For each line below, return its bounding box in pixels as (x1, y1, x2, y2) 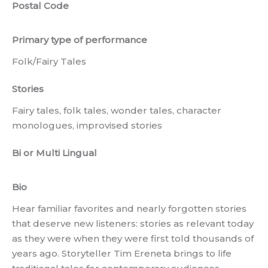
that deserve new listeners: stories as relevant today (12, 218, 254, 230)
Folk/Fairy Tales (12, 56, 86, 68)
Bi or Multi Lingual (12, 147, 97, 159)
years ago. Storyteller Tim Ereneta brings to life (12, 248, 232, 260)
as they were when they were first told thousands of (12, 233, 254, 245)
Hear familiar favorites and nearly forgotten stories (12, 203, 246, 215)
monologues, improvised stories (12, 120, 162, 132)
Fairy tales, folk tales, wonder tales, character (12, 105, 221, 117)
